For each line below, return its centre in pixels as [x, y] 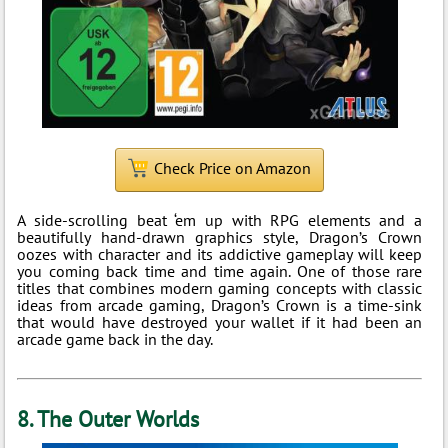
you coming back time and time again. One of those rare [220, 271]
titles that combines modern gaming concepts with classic [220, 288]
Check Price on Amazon [233, 168]
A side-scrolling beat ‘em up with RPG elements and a [220, 220]
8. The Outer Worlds [108, 419]
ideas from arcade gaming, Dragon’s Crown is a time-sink [220, 305]
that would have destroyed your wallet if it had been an [220, 322]
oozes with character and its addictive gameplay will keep [220, 254]
